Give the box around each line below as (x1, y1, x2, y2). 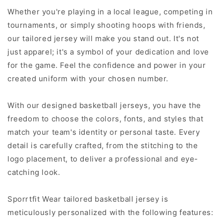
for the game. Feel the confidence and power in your (7, 60, 206, 70)
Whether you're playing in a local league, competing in (7, 6, 213, 16)
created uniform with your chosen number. (7, 73, 169, 83)
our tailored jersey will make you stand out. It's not (7, 33, 199, 43)
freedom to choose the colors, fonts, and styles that (7, 113, 204, 123)
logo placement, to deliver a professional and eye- (7, 154, 199, 164)
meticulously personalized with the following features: (7, 207, 214, 217)
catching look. (7, 167, 60, 177)
